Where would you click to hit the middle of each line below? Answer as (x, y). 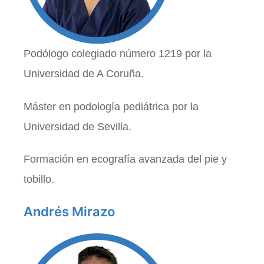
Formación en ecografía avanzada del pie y (125, 159)
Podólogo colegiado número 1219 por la (118, 53)
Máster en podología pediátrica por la (111, 106)
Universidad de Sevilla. (77, 126)
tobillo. (39, 179)
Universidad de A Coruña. (84, 73)
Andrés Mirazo (69, 211)
